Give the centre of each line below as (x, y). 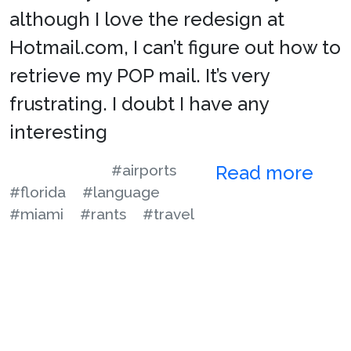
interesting (58, 132)
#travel (168, 213)
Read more (267, 172)
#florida (38, 192)
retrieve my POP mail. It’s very (139, 75)
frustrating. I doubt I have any (139, 103)
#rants (103, 213)
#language (121, 192)
